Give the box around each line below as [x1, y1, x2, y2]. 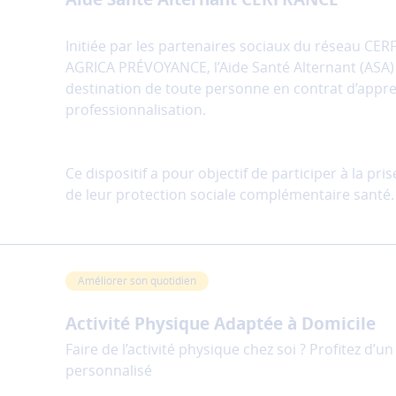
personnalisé [65, 360, 152, 380]
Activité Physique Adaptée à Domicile [65, 311, 376, 335]
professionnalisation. [65, 100, 209, 120]
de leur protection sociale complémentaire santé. [65, 185, 394, 205]
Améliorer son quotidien [78, 273, 196, 288]
